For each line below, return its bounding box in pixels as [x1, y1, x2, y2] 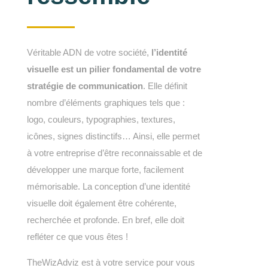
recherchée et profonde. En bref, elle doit [26, 214, 184, 225]
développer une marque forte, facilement [26, 164, 184, 175]
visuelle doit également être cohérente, [26, 197, 176, 208]
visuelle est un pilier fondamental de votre [26, 63, 201, 74]
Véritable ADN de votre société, [26, 47, 151, 57]
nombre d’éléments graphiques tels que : [26, 97, 185, 108]
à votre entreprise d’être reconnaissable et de [26, 147, 202, 158]
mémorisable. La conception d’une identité [26, 181, 190, 191]
